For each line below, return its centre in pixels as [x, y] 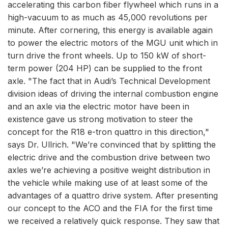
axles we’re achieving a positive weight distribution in [109, 170]
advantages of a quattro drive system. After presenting [113, 195]
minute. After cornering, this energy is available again [110, 30]
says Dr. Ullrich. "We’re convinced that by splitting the [112, 145]
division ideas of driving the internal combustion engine [113, 94]
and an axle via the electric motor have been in [98, 106]
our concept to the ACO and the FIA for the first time [110, 208]
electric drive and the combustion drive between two [109, 157]
